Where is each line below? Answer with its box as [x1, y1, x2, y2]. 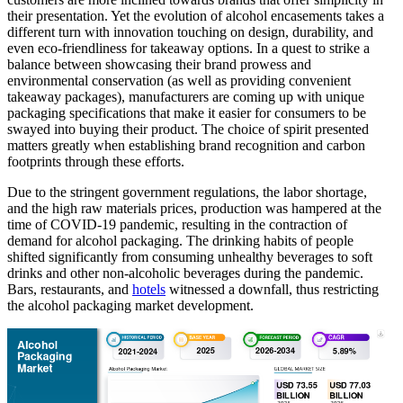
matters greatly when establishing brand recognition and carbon [7, 138, 365, 154]
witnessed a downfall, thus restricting [166, 282, 379, 298]
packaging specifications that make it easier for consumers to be [7, 105, 366, 121]
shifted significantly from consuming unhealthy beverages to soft [7, 249, 372, 265]
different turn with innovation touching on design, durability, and [7, 24, 373, 40]
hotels [132, 282, 166, 298]
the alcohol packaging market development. [7, 298, 254, 314]
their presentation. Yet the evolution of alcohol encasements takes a [7, 8, 384, 24]
